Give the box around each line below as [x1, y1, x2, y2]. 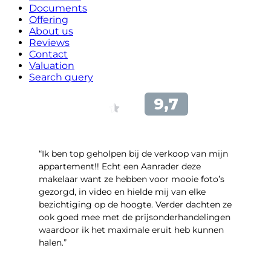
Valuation [29, 59, 74, 71]
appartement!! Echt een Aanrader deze [39, 160, 201, 172]
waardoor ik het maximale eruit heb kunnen [39, 224, 224, 235]
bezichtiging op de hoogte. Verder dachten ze [39, 198, 232, 210]
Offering [29, 13, 68, 25]
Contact [29, 48, 68, 60]
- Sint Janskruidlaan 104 [39, 258, 145, 270]
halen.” [39, 237, 67, 248]
